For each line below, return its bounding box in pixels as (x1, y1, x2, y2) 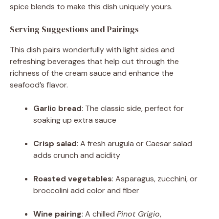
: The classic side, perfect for (82, 103, 184, 113)
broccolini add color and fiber (33, 185, 139, 196)
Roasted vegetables (33, 173, 112, 184)
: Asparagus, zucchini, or (112, 173, 197, 184)
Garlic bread (33, 103, 82, 113)
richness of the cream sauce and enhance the (10, 67, 174, 78)
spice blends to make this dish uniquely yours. (10, 1, 173, 12)
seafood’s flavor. (10, 79, 68, 90)
